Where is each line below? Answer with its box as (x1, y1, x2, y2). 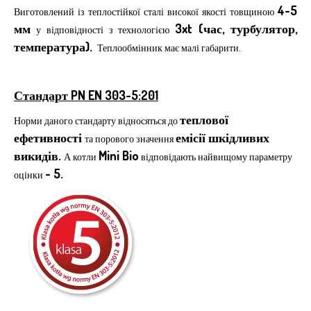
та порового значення (85, 133, 176, 145)
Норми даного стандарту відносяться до (14, 115, 180, 127)
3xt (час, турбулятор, (175, 21, 298, 37)
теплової (180, 112, 228, 128)
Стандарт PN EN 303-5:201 (14, 87, 158, 103)
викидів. (14, 148, 64, 164)
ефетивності (14, 130, 85, 146)
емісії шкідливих (176, 130, 269, 146)
